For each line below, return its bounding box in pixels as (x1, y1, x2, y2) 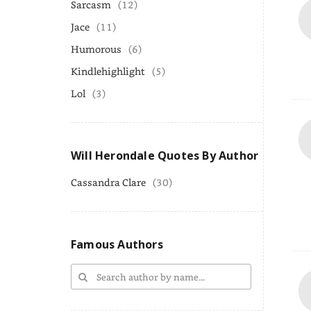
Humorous (71, 42, 121, 56)
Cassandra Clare (71, 176, 146, 189)
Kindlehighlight (71, 65, 145, 78)
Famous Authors (71, 237, 163, 252)
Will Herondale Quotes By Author (71, 148, 259, 163)
